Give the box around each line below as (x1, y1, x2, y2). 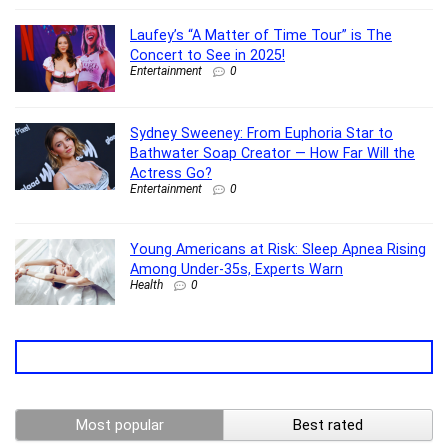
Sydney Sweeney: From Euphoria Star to (130, 124, 393, 141)
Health (130, 277, 163, 292)
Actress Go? (130, 164, 212, 181)
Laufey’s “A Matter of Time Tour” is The (130, 27, 392, 44)
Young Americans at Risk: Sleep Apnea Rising (130, 240, 426, 257)
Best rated (293, 416, 363, 435)
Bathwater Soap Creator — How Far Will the (130, 144, 415, 161)
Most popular (75, 416, 164, 435)
